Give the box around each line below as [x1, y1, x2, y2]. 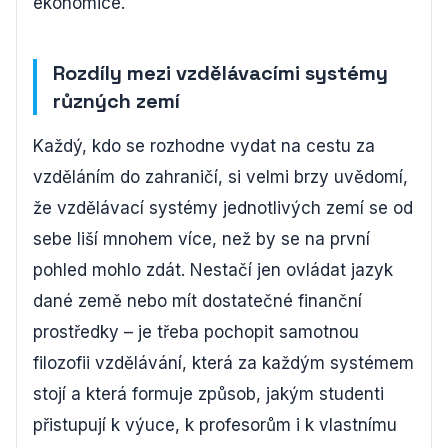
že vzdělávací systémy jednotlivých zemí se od [33, 198, 413, 218]
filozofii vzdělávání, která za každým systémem [33, 353, 414, 373]
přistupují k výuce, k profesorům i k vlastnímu [33, 415, 397, 435]
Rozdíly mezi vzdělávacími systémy [53, 60, 388, 86]
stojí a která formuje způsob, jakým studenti [33, 384, 384, 404]
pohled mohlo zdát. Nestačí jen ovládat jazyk [33, 260, 393, 280]
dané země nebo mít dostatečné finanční [33, 291, 362, 311]
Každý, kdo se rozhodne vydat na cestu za [33, 136, 375, 156]
